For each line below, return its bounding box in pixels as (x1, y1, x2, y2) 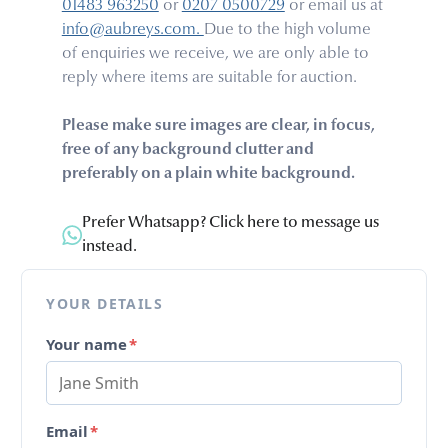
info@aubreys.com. (61, 22, 204, 39)
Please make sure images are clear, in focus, (61, 118, 375, 135)
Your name (46, 334, 128, 355)
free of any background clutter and (61, 142, 314, 159)
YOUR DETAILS (46, 294, 164, 314)
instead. (82, 239, 138, 256)
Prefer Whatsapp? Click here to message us (82, 215, 380, 232)
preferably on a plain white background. (61, 166, 355, 183)
